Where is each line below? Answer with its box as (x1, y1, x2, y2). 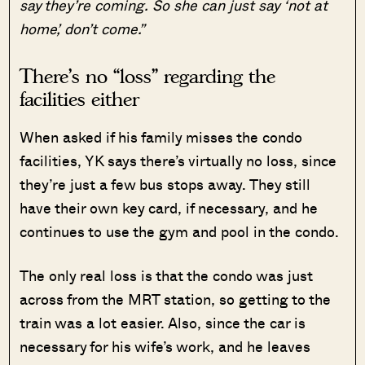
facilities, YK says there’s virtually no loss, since (20, 149, 337, 171)
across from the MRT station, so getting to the (20, 288, 332, 310)
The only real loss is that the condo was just (20, 264, 314, 286)
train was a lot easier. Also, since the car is (20, 311, 306, 333)
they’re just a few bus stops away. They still (20, 173, 311, 195)
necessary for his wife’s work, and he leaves (20, 335, 311, 357)
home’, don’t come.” (20, 17, 146, 39)
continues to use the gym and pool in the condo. (20, 220, 344, 242)
